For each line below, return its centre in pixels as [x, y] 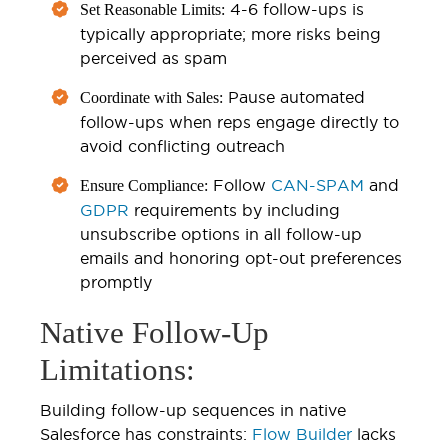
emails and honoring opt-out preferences [241, 257]
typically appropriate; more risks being [230, 33]
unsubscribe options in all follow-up [221, 233]
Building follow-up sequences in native [193, 409]
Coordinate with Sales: [151, 97]
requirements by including [234, 209]
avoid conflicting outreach [182, 145]
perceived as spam [153, 57]
